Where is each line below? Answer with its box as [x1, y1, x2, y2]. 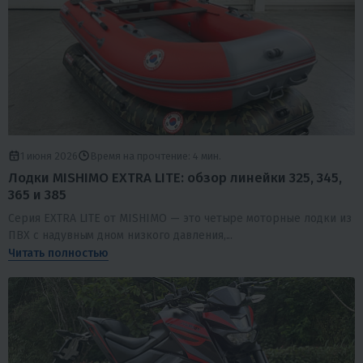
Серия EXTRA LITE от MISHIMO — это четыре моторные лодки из [8, 211, 352, 226]
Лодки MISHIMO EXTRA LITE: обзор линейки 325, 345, [8, 169, 342, 186]
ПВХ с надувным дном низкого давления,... [8, 228, 233, 243]
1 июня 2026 [20, 149, 78, 162]
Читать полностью [8, 246, 109, 261]
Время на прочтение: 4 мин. [90, 149, 221, 162]
